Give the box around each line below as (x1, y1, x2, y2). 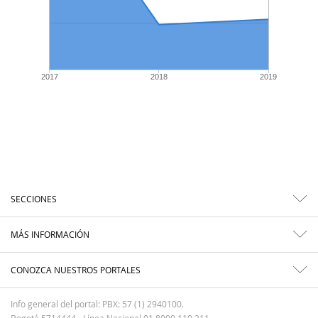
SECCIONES (11, 193, 57, 205)
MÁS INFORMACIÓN (11, 229, 89, 241)
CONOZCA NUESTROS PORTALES (11, 264, 141, 276)
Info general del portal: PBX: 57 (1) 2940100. (11, 298, 184, 310)
